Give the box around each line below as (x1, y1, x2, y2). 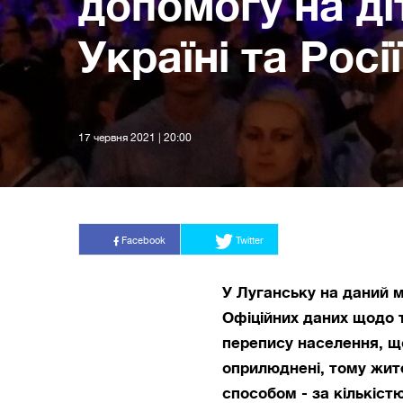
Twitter (233, 234, 264, 246)
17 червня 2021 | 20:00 (78, 131, 193, 145)
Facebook (119, 234, 166, 246)
